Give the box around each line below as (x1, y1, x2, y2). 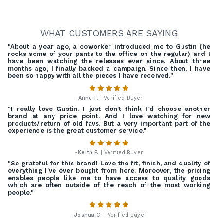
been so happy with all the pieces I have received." (8, 72, 173, 80)
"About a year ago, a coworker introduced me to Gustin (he (8, 43, 210, 51)
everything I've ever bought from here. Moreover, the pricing (8, 166, 210, 174)
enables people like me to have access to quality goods (8, 174, 210, 182)
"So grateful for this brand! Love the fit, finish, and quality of (8, 159, 210, 167)
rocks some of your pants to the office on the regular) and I (8, 50, 210, 58)
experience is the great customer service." (8, 127, 147, 134)
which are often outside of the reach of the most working (8, 181, 210, 189)
